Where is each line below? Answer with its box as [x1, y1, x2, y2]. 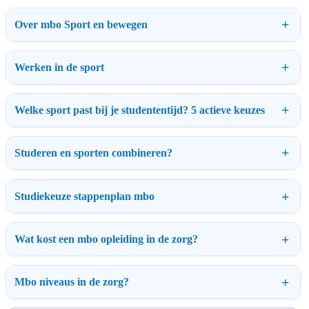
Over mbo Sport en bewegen [14, 18, 148, 30]
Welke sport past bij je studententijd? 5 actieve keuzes [14, 103, 265, 116]
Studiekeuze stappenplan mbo [14, 190, 154, 203]
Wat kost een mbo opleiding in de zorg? [14, 233, 198, 246]
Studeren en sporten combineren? [14, 146, 172, 159]
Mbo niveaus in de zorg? [14, 276, 129, 288]
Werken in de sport [14, 61, 104, 73]
